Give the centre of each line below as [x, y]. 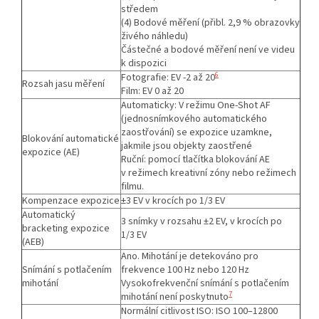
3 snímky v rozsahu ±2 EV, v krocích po [202, 221]
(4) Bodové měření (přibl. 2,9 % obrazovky [210, 22]
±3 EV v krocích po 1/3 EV [173, 200]
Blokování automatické [70, 138]
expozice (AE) [51, 152]
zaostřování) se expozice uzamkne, [197, 132]
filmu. [132, 186]
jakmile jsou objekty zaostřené [187, 146]
